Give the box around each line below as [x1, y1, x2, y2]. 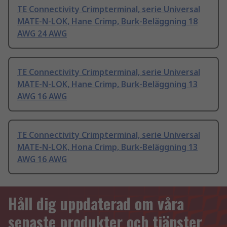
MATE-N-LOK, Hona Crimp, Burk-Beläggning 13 [17, 141, 198, 153]
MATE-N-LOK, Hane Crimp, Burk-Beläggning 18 [17, 16, 198, 27]
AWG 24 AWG [17, 28, 67, 40]
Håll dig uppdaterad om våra [8, 192, 184, 215]
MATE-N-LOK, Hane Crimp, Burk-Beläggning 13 [17, 79, 198, 90]
